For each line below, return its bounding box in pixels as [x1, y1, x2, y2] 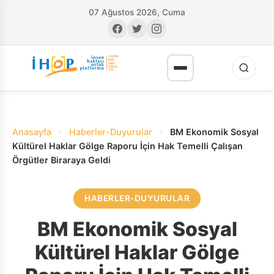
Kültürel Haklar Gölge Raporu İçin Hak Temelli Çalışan [12, 141, 243, 151]
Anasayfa [12, 127, 51, 137]
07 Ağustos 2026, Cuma [89, 7, 185, 17]
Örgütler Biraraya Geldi [12, 155, 111, 165]
